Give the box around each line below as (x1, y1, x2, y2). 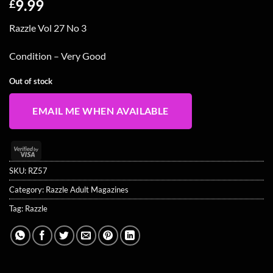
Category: (9, 184, 46, 194)
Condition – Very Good (9, 49, 106, 62)
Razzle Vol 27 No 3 (9, 21, 87, 34)
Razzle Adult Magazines (46, 184, 129, 194)
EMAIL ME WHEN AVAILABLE (32, 105, 169, 117)
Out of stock (9, 76, 52, 86)
